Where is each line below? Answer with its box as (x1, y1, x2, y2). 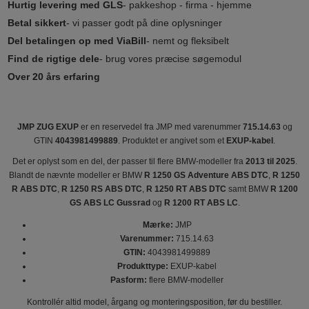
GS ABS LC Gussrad (69, 197, 150, 208)
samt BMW (226, 183, 270, 194)
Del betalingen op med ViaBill (8, 34, 147, 46)
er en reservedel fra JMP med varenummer (78, 121, 243, 132)
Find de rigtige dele (8, 52, 100, 64)
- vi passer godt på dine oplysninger (66, 17, 223, 28)
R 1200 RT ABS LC (163, 197, 238, 208)
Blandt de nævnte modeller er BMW (9, 170, 144, 180)
